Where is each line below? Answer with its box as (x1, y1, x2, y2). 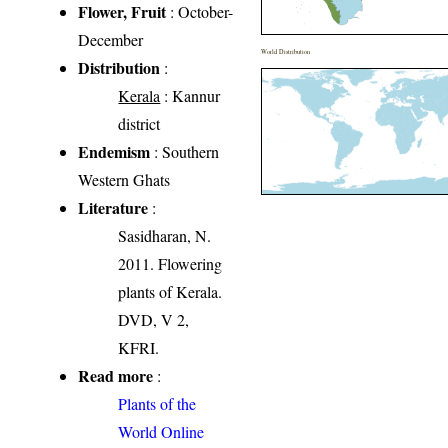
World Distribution (261, 47, 311, 57)
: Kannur (160, 85, 221, 107)
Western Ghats (78, 169, 171, 191)
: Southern (150, 141, 220, 163)
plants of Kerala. (118, 281, 223, 303)
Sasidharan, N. (118, 225, 212, 247)
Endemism (78, 140, 151, 164)
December (78, 29, 144, 51)
